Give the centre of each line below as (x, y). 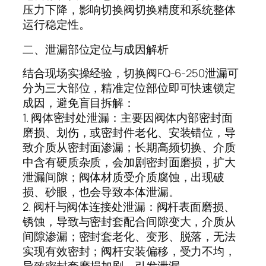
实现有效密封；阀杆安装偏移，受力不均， (129, 251)
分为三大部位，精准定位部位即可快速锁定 (129, 88)
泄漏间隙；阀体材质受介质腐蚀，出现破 (124, 177)
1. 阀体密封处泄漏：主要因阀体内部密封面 (128, 118)
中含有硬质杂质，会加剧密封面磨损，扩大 (129, 162)
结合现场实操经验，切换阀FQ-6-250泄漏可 (131, 73)
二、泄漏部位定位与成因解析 (96, 49)
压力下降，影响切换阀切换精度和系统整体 (129, 10)
